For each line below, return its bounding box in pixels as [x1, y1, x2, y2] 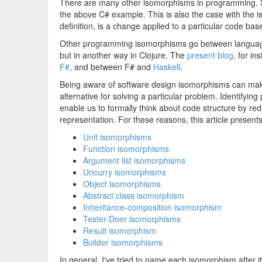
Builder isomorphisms [83, 236, 163, 248]
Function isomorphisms [83, 143, 169, 154]
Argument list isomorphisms [83, 154, 185, 166]
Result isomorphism [83, 225, 156, 236]
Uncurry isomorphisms [83, 166, 166, 178]
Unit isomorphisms [83, 131, 151, 143]
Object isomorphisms [83, 178, 161, 189]
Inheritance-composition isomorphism [83, 201, 222, 213]
